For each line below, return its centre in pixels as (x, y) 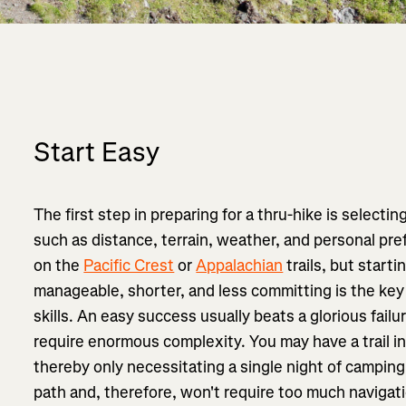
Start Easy (97, 152)
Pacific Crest (129, 265)
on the (59, 265)
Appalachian (240, 265)
